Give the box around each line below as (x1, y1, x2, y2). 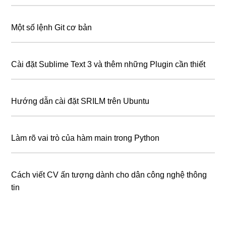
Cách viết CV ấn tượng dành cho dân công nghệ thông (11, 171, 207, 179)
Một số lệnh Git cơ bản (11, 23, 92, 32)
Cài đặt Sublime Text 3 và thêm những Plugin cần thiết (11, 60, 206, 69)
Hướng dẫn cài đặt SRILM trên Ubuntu (11, 97, 150, 105)
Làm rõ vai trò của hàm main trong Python (11, 134, 160, 142)
